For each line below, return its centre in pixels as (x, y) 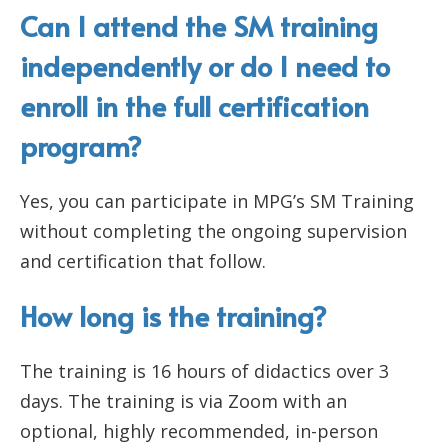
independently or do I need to (205, 66)
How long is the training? (173, 316)
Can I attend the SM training (199, 26)
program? (81, 146)
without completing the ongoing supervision (213, 231)
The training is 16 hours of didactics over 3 (204, 371)
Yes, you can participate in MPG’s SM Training (217, 201)
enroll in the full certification (194, 106)
